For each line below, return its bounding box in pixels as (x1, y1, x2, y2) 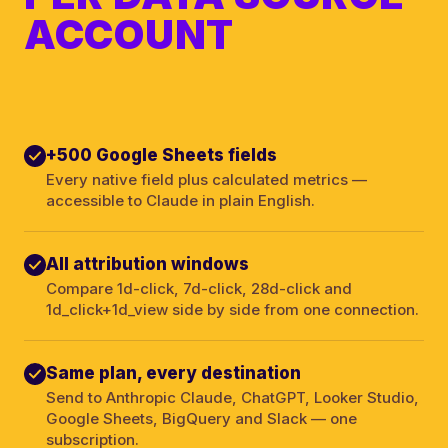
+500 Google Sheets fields (46, 144, 277, 165)
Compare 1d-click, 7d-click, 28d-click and (46, 278, 352, 298)
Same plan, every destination (46, 362, 301, 383)
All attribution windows (46, 253, 249, 274)
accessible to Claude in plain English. (46, 190, 315, 210)
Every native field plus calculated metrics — (46, 169, 367, 189)
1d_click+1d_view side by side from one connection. (46, 299, 419, 319)
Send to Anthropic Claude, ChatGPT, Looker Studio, (46, 387, 419, 407)
